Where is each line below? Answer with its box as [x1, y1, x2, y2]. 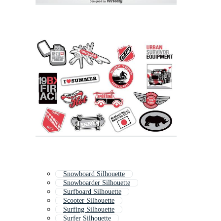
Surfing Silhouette [63, 206, 114, 214]
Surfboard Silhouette [63, 188, 121, 196]
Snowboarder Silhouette [63, 179, 130, 187]
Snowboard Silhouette [63, 170, 125, 178]
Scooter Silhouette [63, 197, 114, 205]
